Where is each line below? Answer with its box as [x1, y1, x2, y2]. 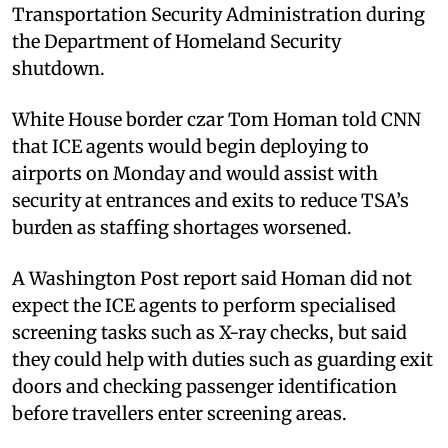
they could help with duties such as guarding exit [12, 347, 433, 371]
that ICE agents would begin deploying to [12, 134, 369, 158]
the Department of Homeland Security [12, 29, 341, 53]
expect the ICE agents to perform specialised [12, 293, 396, 317]
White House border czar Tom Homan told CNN [12, 107, 421, 131]
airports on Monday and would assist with [12, 161, 378, 185]
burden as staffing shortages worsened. [12, 215, 352, 239]
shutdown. [12, 56, 105, 80]
